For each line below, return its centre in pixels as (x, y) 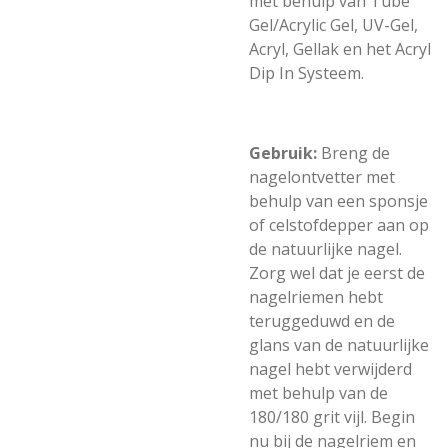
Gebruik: (285, 153)
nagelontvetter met (322, 177)
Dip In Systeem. (306, 73)
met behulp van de (318, 393)
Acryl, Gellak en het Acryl (340, 49)
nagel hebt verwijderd (330, 369)
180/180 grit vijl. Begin (332, 417)
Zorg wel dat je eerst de (337, 273)
